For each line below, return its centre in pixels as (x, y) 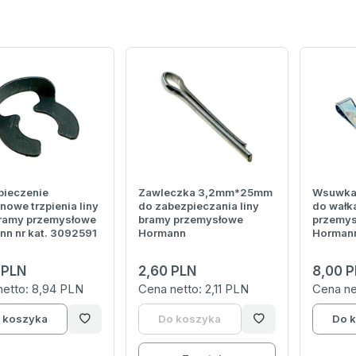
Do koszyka (190, 319)
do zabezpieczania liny (199, 206)
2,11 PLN (227, 289)
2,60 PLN (168, 271)
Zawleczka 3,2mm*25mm (206, 193)
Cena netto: (172, 289)
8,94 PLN (58, 289)
